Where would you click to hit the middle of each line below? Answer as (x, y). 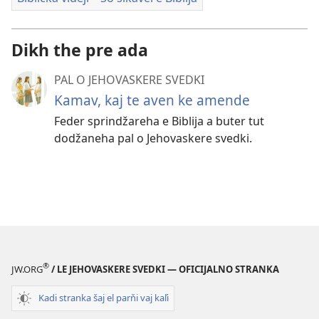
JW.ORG (27, 269)
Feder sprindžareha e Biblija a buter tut (159, 121)
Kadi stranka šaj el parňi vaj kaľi (104, 298)
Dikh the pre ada (80, 49)
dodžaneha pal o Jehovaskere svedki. (153, 138)
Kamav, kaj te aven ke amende (152, 100)
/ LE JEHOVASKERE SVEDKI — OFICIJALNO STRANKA (164, 269)
